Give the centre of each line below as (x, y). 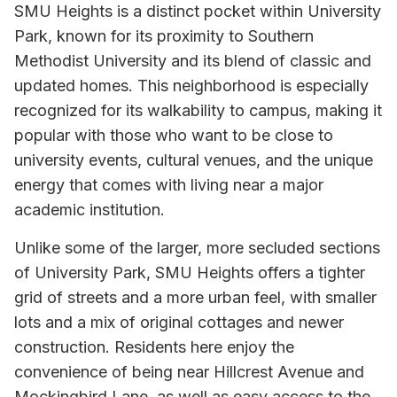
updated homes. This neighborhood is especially (191, 86)
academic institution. (90, 210)
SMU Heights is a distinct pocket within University (198, 12)
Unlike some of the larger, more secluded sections (197, 247)
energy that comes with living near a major (169, 185)
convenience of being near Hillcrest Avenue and (189, 371)
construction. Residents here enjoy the (154, 346)
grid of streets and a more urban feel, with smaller (195, 297)
